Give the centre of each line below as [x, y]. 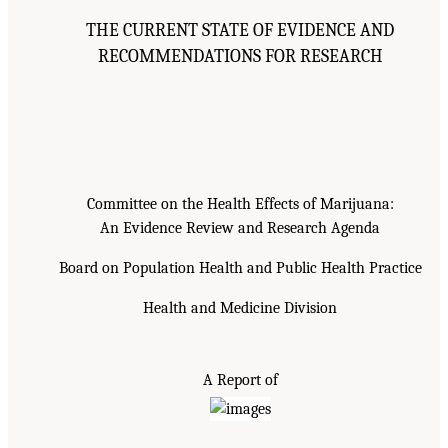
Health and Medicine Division [240, 308]
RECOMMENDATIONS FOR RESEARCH [240, 56]
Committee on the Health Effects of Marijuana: [240, 204]
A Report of [240, 380]
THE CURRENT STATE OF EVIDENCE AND [240, 30]
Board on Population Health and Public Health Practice [240, 268]
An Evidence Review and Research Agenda [240, 228]
